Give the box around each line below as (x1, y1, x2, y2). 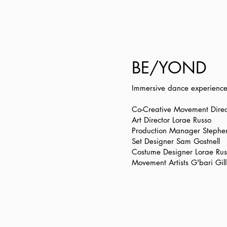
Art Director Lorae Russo (132, 115, 211, 125)
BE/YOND (132, 57, 207, 78)
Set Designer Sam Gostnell (132, 136, 220, 146)
